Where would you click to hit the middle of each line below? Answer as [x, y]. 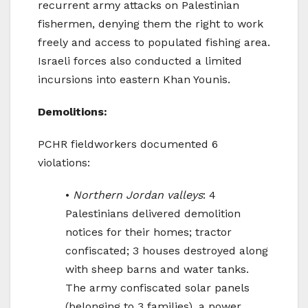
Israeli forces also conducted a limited [140, 61]
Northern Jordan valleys [138, 195]
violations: [64, 163]
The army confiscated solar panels [157, 288]
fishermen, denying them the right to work [151, 24]
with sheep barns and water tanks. [157, 269]
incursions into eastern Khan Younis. [134, 80]
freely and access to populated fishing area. [154, 43]
